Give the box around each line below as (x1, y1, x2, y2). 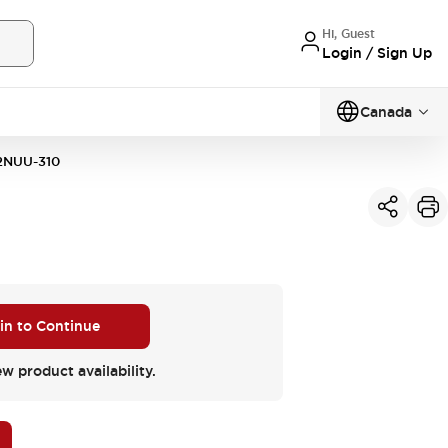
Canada (360, 103, 412, 121)
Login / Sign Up (322, 43, 432, 62)
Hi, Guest (322, 25, 375, 42)
